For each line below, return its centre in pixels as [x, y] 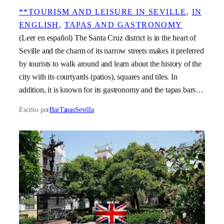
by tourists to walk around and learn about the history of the [110, 64]
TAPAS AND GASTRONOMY [123, 25]
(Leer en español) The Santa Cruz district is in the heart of [108, 38]
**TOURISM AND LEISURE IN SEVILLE [103, 12]
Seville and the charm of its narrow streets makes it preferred [111, 51]
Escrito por [34, 109]
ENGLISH [39, 25]
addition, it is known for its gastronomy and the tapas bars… [111, 90]
